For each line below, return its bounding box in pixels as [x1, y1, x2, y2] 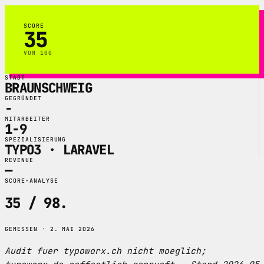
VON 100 [24, 48, 52, 57]
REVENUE [5, 156, 34, 164]
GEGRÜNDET [5, 94, 42, 102]
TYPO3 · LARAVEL [5, 140, 114, 159]
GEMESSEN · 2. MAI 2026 [5, 225, 95, 233]
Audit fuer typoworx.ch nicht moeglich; [5, 245, 206, 257]
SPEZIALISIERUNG [5, 135, 67, 143]
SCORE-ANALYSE [5, 176, 58, 184]
